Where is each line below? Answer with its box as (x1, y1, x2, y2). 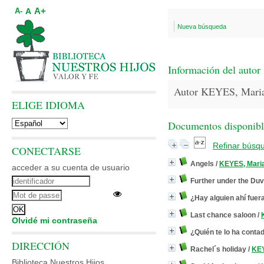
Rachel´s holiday (190, 245, 246, 253)
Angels (190, 160, 214, 168)
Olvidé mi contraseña (12, 216, 97, 225)
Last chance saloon (190, 211, 256, 219)
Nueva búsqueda (177, 23, 226, 30)
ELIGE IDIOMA (12, 98, 85, 112)
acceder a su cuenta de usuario (12, 163, 130, 172)
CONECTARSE (12, 144, 81, 158)
